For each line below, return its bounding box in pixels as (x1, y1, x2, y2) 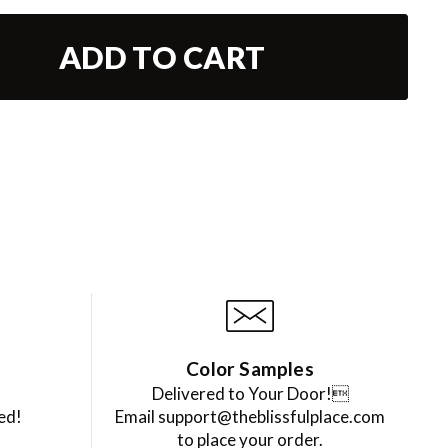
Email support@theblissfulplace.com (115, 406, 385, 428)
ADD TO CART (59, 39, 266, 76)
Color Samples (186, 357, 314, 381)
